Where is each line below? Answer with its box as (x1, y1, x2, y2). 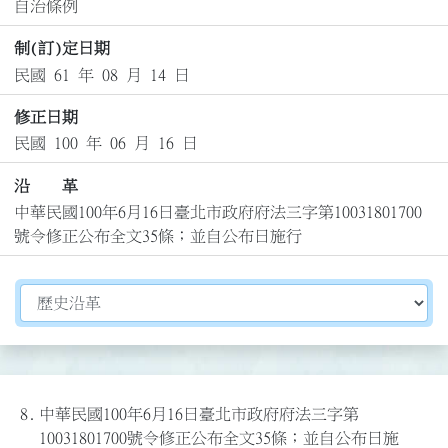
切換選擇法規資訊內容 (19, 287, 179, 304)
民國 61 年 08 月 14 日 (13, 66, 190, 83)
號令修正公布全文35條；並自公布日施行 (13, 228, 302, 245)
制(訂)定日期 (13, 40, 110, 57)
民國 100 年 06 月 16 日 (13, 135, 198, 152)
